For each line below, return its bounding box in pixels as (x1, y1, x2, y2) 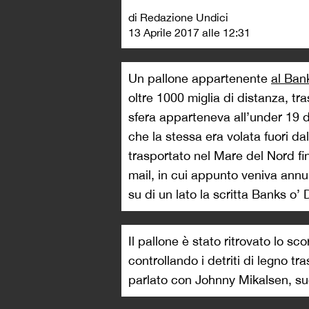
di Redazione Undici (128, 11, 228, 24)
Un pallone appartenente (128, 71, 271, 86)
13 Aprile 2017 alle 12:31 (128, 26, 250, 39)
